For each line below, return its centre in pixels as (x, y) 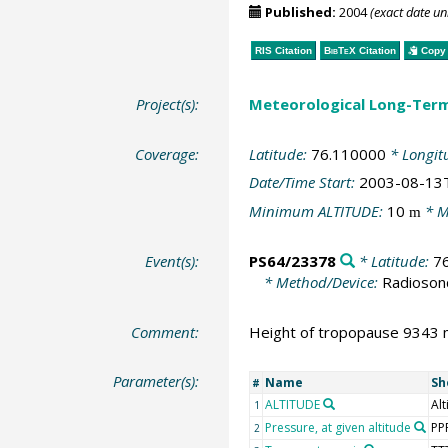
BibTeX (339, 50)
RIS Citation (283, 50)
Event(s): (172, 261)
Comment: (165, 331)
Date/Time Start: (303, 182)
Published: (300, 12)
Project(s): (168, 104)
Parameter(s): (156, 381)
